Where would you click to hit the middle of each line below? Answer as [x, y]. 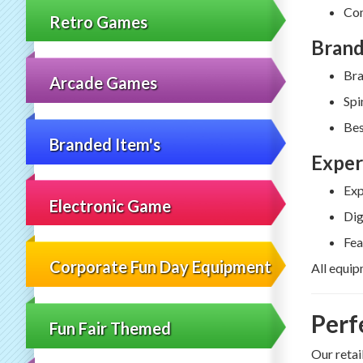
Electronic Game [111, 205]
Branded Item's [105, 145]
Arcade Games [104, 83]
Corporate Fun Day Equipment [161, 267]
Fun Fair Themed [111, 328]
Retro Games [99, 21]
